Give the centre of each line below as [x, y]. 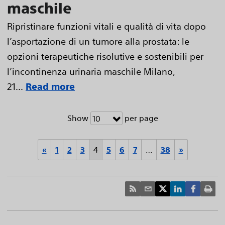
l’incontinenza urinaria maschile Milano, [91, 71]
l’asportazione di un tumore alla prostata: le [98, 41]
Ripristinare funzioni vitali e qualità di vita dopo [106, 26]
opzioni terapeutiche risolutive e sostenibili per [105, 56]
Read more [50, 86]
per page [140, 118]
